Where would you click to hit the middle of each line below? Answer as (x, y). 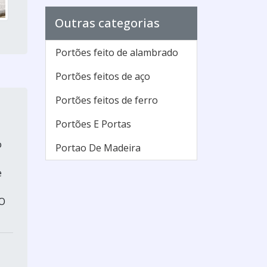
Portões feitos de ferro (107, 100)
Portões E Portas (93, 124)
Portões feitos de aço (103, 76)
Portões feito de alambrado (117, 52)
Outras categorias (107, 23)
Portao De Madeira (98, 148)
